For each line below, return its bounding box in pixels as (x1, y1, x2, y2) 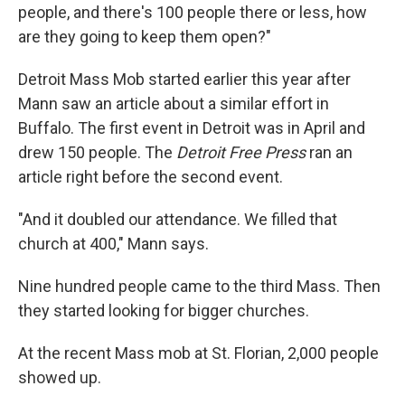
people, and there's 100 (18, 3, 184, 22)
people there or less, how (187, 3, 367, 22)
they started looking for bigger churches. (18, 301, 309, 320)
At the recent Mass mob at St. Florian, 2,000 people (18, 344, 379, 363)
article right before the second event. (18, 167, 283, 186)
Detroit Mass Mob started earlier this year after (18, 70, 351, 89)
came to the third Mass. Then (171, 277, 381, 296)
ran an (306, 143, 353, 162)
